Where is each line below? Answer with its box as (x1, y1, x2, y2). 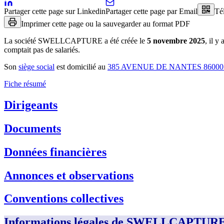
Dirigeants (4, 98, 57, 111)
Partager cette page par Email (105, 6, 197, 15)
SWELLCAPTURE (38, 36, 102, 45)
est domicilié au (56, 62, 105, 71)
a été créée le (104, 36, 145, 45)
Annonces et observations (4, 168, 133, 182)
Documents (4, 121, 61, 135)
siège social (18, 62, 54, 71)
